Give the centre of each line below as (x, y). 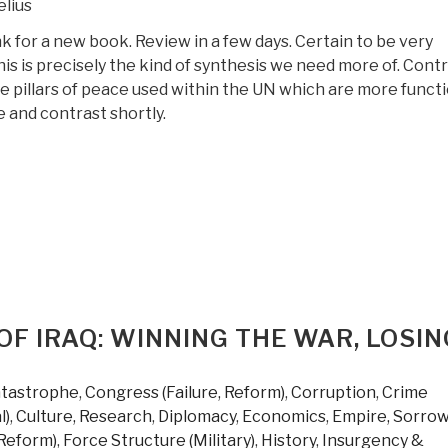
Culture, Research (84, 416)
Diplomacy (197, 416)
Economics (284, 416)
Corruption (333, 392)
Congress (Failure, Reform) (185, 392)
